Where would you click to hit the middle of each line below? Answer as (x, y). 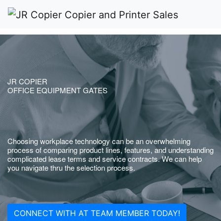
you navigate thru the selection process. (71, 167)
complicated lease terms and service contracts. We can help (105, 159)
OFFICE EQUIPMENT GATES (57, 90)
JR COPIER (27, 81)
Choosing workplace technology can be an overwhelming (99, 141)
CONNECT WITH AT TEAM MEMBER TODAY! (97, 213)
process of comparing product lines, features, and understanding (110, 150)
